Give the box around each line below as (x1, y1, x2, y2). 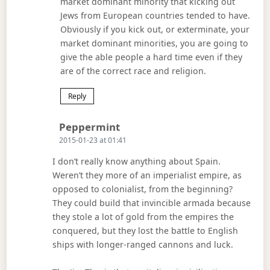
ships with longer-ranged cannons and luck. (52, 239, 234, 251)
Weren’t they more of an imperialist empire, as (52, 169, 242, 181)
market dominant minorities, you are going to (60, 37, 249, 49)
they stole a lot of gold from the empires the (52, 211, 234, 223)
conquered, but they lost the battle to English (52, 225, 239, 237)
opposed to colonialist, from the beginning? (52, 183, 233, 195)
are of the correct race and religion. (60, 64, 207, 77)
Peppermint (59, 120, 121, 134)
